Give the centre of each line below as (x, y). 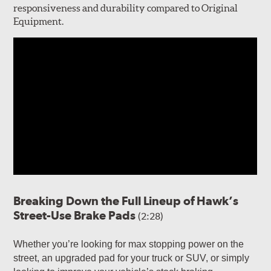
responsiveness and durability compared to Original (126, 8)
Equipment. (39, 21)
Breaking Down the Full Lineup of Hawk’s (126, 201)
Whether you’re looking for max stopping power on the (129, 244)
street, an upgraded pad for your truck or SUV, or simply (132, 258)
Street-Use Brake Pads (76, 215)
